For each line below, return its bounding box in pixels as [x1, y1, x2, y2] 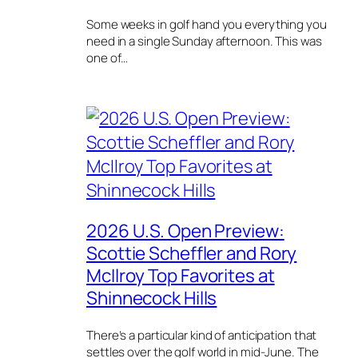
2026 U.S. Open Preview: [86, 217, 284, 243]
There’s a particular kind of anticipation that [86, 326, 317, 344]
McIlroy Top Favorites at [86, 262, 275, 288]
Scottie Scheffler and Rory [86, 240, 297, 265]
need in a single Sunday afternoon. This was [86, 32, 322, 50]
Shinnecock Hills [86, 284, 217, 310]
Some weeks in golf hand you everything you [86, 15, 327, 33]
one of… [86, 49, 129, 66]
